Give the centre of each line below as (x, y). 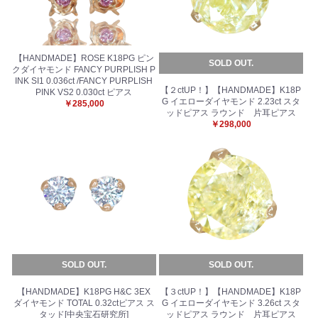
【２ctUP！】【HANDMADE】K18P (231, 90)
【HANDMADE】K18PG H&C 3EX (84, 291)
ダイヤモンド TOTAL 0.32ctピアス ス (84, 303)
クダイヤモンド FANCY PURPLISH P (84, 69)
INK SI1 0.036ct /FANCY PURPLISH (84, 81)
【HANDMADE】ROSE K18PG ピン (84, 58)
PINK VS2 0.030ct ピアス (84, 92)
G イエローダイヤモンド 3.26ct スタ (231, 303)
